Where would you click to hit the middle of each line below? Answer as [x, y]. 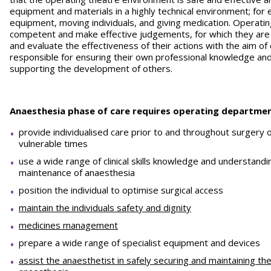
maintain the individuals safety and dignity [105, 207]
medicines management [68, 225]
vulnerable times [53, 143]
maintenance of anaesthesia [77, 172]
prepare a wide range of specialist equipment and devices [139, 243]
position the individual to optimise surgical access [121, 190]
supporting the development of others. [93, 68]
